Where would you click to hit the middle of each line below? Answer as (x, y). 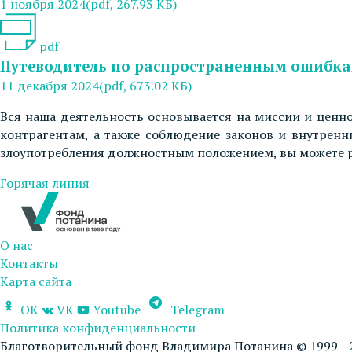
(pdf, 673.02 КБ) (145, 85)
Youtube (117, 309)
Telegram (196, 309)
